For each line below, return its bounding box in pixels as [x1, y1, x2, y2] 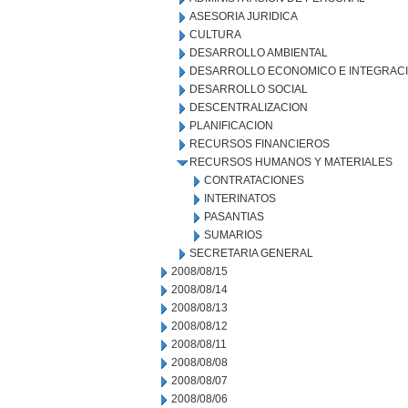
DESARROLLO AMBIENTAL [189, 46, 328, 59]
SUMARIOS [204, 229, 262, 241]
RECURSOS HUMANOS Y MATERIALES [189, 156, 393, 168]
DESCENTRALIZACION [189, 101, 308, 114]
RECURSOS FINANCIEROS [189, 138, 330, 150]
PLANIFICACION [189, 119, 273, 132]
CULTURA [189, 28, 241, 41]
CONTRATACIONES [204, 174, 304, 187]
